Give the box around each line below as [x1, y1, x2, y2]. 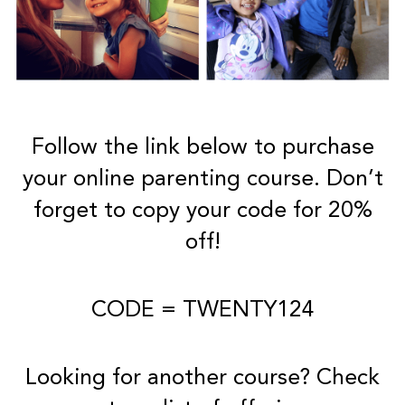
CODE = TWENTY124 [90, 298, 315, 322]
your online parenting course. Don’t [22, 167, 383, 191]
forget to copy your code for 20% [33, 199, 372, 222]
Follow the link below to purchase [31, 136, 374, 159]
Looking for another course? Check [25, 366, 380, 390]
